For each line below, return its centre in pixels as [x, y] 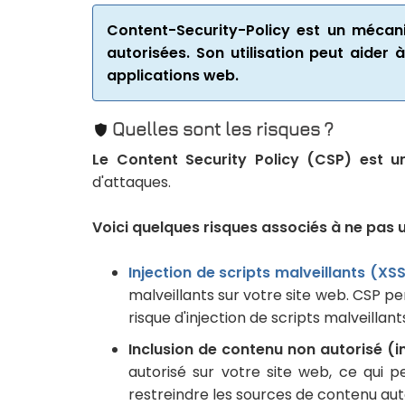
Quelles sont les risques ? [223, 129]
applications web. [173, 75]
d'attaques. [132, 182]
